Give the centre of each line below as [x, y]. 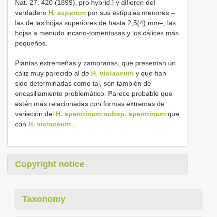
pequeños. [31, 43]
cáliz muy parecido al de [53, 73]
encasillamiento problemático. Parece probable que [94, 93]
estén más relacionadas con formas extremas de [90, 103]
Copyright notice [50, 164]
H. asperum [67, 12]
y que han [150, 73]
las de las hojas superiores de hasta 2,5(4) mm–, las [95, 23]
